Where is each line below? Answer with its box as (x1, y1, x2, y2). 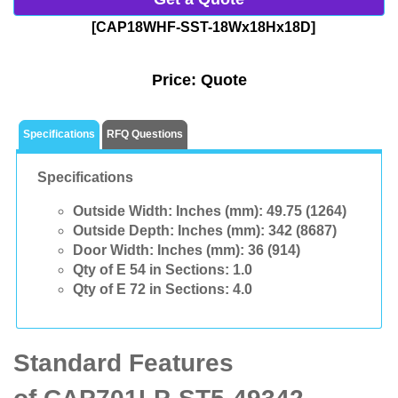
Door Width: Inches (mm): (72, 243, 244, 259)
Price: (151, 71, 201, 89)
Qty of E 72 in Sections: (72, 282, 229, 298)
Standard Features (13, 348, 234, 377)
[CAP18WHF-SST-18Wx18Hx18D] (92, 20, 315, 35)
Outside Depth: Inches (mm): (72, 223, 265, 239)
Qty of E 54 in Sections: (72, 262, 229, 278)
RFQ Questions (106, 128, 183, 141)
